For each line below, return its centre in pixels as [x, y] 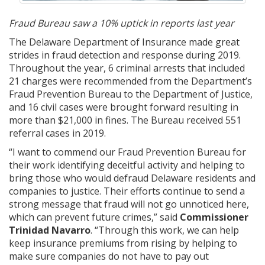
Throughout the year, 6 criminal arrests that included [127, 68]
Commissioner [214, 217]
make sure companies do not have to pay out [109, 256]
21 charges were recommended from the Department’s [130, 81]
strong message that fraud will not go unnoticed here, [129, 204]
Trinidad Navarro [50, 230]
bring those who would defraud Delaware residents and [132, 178]
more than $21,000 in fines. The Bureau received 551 [125, 120]
